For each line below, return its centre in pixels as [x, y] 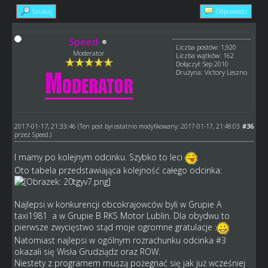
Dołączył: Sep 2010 [202, 64]
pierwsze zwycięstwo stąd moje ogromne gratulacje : [115, 227]
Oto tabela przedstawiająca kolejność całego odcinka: [118, 170]
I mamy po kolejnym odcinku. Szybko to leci [99, 157]
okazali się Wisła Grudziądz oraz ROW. [87, 251]
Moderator [89, 53]
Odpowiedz [232, 11]
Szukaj [42, 11]
